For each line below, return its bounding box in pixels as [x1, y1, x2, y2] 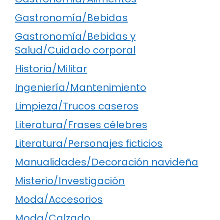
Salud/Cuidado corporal [15, 43, 136, 57]
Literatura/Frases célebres [15, 117, 147, 132]
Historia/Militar [15, 61, 87, 76]
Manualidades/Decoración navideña [15, 155, 198, 169]
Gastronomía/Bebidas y [15, 29, 136, 43]
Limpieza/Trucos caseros [15, 99, 138, 113]
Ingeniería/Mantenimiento [15, 80, 146, 94]
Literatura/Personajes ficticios [15, 136, 163, 150]
